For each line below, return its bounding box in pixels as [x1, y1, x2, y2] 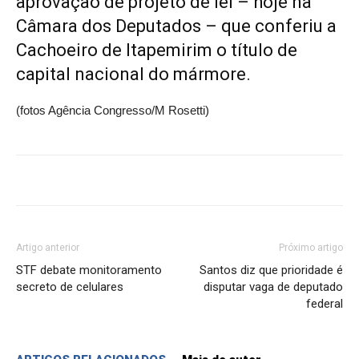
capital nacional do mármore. [16, 64, 251, 85]
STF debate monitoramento [16, 263, 162, 278]
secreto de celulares [16, 280, 123, 295]
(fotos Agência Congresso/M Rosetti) [16, 103, 209, 118]
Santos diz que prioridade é [200, 263, 343, 278]
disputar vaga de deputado [204, 280, 343, 295]
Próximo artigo [279, 242, 343, 254]
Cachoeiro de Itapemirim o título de [16, 40, 297, 61]
